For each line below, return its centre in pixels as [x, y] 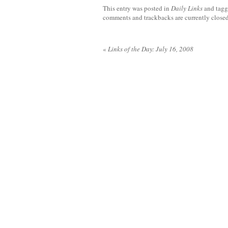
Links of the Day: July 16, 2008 [150, 49]
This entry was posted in [137, 8]
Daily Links [187, 8]
